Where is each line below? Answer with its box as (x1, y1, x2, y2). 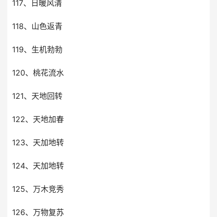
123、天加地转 (12, 138, 64, 147)
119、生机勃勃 (12, 45, 62, 54)
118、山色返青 (12, 21, 62, 31)
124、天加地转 (12, 161, 64, 170)
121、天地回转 (12, 91, 62, 101)
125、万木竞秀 (12, 184, 64, 194)
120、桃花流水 (12, 68, 64, 77)
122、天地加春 (12, 114, 64, 124)
